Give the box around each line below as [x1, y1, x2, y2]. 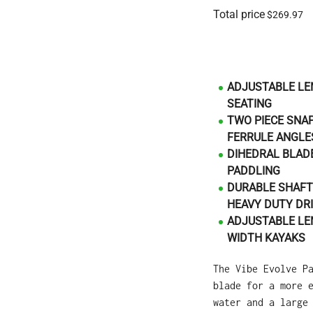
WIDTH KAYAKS [227, 231, 305, 245]
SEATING [227, 97, 272, 111]
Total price [213, 8, 265, 22]
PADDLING [227, 164, 280, 178]
